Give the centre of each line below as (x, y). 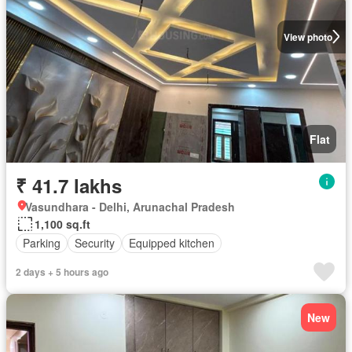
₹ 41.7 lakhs (69, 185)
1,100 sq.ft (62, 224)
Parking (42, 243)
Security (95, 243)
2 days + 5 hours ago (62, 271)
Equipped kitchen (172, 243)
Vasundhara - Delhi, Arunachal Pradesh (130, 206)
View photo (308, 37)
